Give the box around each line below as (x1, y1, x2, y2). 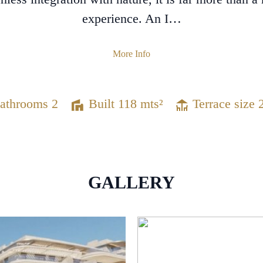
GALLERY (88, 173, 175, 192)
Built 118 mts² (85, 96, 163, 111)
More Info (113, 49, 150, 59)
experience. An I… (82, 11, 181, 26)
